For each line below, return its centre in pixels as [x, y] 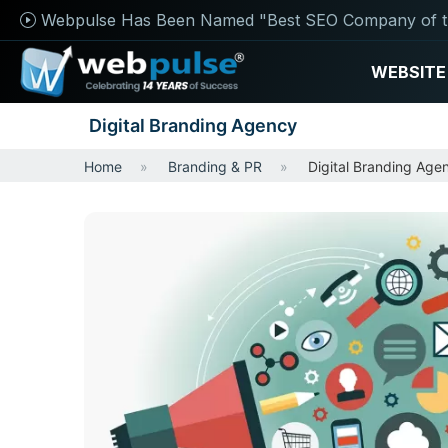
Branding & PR [215, 166]
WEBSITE [408, 72]
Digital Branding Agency [193, 125]
